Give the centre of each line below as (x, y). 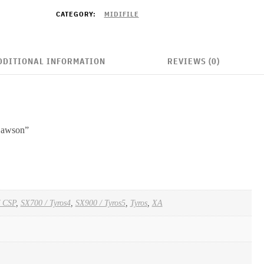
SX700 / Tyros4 (45, 203)
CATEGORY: (77, 14)
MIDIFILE (121, 14)
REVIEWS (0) (193, 61)
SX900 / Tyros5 (100, 203)
